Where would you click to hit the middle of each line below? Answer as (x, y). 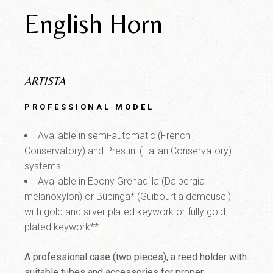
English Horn (94, 23)
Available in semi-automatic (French (114, 135)
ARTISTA (45, 80)
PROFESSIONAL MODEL (89, 107)
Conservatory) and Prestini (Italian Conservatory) (128, 151)
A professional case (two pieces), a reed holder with (136, 257)
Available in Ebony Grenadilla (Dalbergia (122, 181)
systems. (44, 166)
